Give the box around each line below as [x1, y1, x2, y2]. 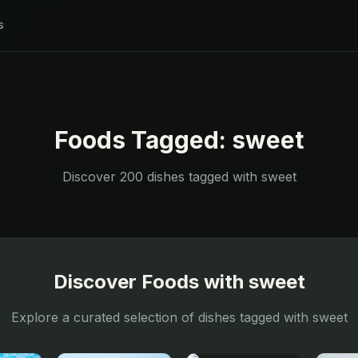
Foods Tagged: [54, 125, 232, 154]
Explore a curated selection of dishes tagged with [10, 309, 312, 325]
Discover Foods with [53, 270, 249, 293]
